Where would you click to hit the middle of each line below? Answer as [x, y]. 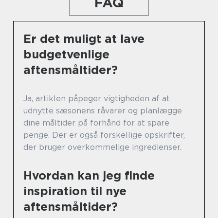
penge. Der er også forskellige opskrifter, [104, 135]
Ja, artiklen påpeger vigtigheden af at [97, 99]
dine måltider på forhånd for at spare [96, 123]
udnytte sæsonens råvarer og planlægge [103, 111]
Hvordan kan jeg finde [89, 175]
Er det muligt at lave [84, 39]
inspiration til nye [75, 191]
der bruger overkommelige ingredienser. [102, 147]
